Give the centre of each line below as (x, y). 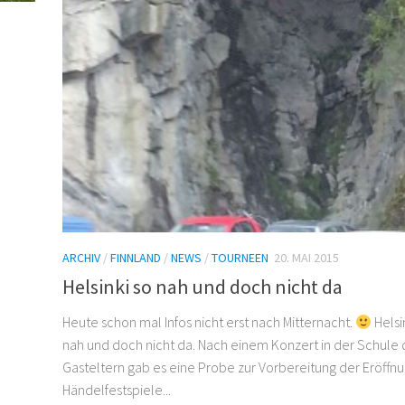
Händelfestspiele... (117, 390)
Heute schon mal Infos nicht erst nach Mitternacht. (209, 322)
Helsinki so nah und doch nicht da (202, 287)
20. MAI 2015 (306, 258)
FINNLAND (136, 258)
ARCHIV (81, 258)
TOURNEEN (240, 258)
